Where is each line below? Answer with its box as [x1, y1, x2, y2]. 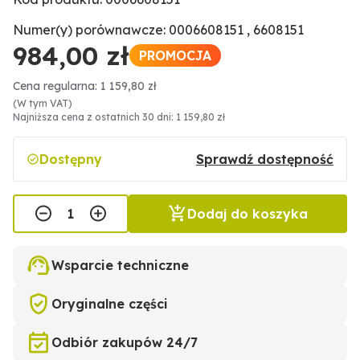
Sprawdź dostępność [196, 151, 333, 167]
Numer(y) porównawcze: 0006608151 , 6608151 [13, 22, 304, 38]
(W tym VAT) [13, 97, 72, 109]
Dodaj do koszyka [187, 206, 308, 222]
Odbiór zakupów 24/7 [51, 334, 198, 350]
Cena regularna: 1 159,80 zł [13, 79, 157, 93]
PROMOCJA [139, 47, 211, 63]
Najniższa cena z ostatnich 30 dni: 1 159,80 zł [13, 111, 225, 123]
